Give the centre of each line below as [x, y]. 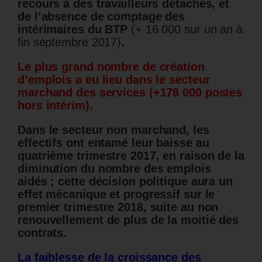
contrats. [42, 233]
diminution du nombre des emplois [114, 169]
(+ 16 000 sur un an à [187, 30]
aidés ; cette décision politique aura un [125, 182]
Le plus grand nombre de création [111, 67]
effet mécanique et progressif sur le [116, 194]
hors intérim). [55, 106]
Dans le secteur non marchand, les [113, 130]
